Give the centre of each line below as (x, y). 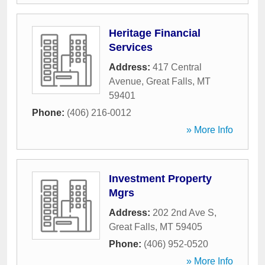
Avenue (125, 81)
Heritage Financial (155, 33)
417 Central (177, 67)
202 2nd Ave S (183, 213)
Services (131, 47)
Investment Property (160, 179)
